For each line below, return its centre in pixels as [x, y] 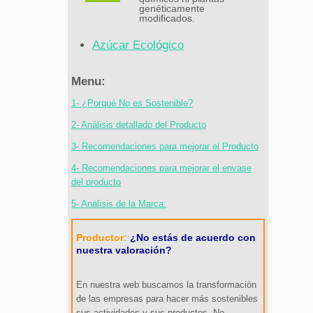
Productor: [103, 238]
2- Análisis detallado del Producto [139, 125]
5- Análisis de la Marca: [119, 204]
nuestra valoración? [124, 250]
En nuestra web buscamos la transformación [166, 285]
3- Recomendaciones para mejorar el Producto [165, 147]
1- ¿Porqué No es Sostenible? [132, 103]
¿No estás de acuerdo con [193, 238]
